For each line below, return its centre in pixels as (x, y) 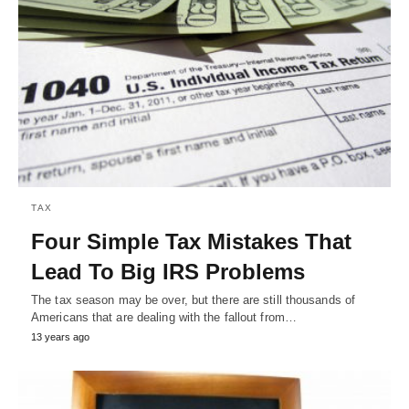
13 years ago (60, 337)
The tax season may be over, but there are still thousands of (194, 300)
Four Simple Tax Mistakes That (191, 242)
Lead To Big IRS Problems (168, 272)
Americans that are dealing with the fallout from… (164, 318)
